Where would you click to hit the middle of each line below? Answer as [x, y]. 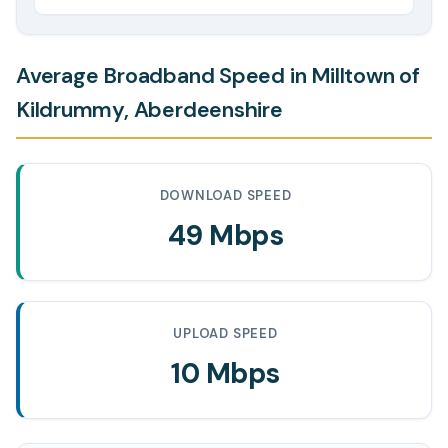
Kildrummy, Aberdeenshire [149, 110]
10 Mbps [225, 373]
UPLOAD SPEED [225, 333]
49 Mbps [225, 235]
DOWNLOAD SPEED [225, 195]
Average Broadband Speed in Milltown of [218, 76]
